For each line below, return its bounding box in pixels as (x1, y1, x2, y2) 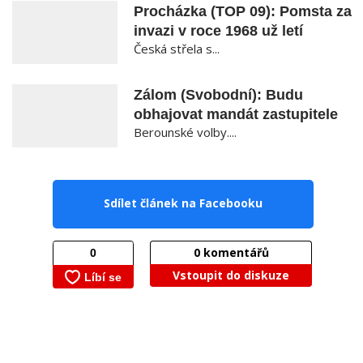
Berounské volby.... (134, 123, 237, 140)
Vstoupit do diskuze (173, 267, 289, 283)
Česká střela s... (134, 40, 220, 57)
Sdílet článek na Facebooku (104, 194, 263, 211)
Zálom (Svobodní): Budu (134, 86, 303, 103)
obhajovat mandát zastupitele (134, 105, 338, 122)
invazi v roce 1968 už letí (134, 22, 303, 39)
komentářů (199, 244, 269, 260)
